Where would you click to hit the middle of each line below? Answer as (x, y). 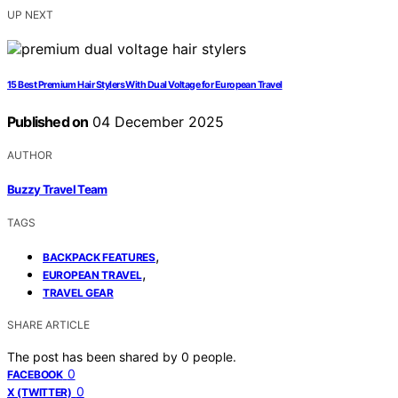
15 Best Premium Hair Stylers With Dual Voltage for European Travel (145, 85)
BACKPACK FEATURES (99, 257)
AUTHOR (30, 155)
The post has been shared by (94, 356)
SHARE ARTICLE (48, 324)
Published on (48, 122)
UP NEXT (30, 15)
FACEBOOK (35, 374)
